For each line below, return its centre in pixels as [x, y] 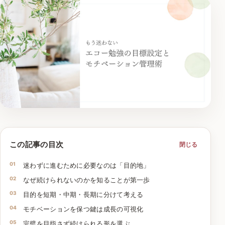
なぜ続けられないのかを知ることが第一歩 [87, 180]
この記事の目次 [37, 145]
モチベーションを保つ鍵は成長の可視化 [83, 209]
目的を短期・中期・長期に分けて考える [83, 194]
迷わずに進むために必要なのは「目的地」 [87, 165]
